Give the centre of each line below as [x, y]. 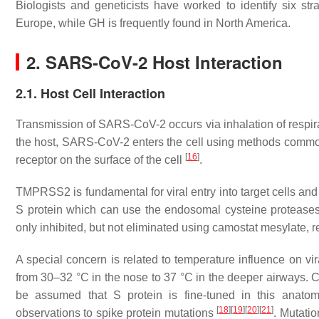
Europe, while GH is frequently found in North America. [153, 23]
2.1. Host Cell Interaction [90, 93]
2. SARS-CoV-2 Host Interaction [155, 62]
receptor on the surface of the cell [100, 160]
